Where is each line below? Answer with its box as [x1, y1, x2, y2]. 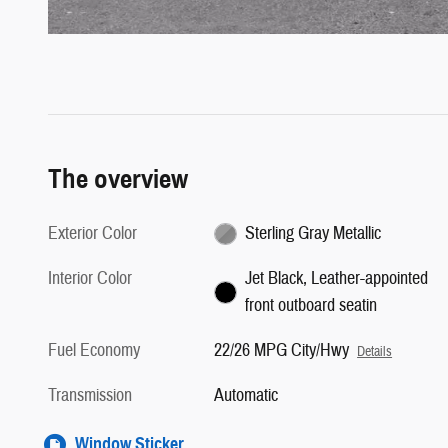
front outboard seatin [244, 293, 377, 317]
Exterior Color [48, 221, 137, 245]
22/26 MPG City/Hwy [214, 338, 350, 362]
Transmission [48, 383, 132, 407]
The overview [48, 161, 188, 196]
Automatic [214, 383, 279, 407]
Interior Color [48, 266, 132, 290]
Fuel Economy [48, 338, 140, 362]
